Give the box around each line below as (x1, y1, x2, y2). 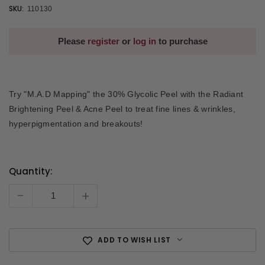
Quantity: (9, 164, 53, 177)
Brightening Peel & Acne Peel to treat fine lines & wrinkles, (9, 104, 235, 114)
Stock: (9, 185, 37, 198)
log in (132, 35, 156, 46)
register (87, 35, 119, 46)
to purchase (156, 35, 208, 46)
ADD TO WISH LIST (98, 235, 171, 245)
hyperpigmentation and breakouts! (9, 119, 143, 129)
